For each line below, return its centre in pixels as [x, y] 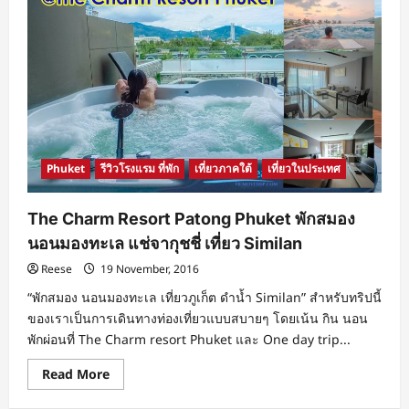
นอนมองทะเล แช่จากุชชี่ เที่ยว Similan [165, 244]
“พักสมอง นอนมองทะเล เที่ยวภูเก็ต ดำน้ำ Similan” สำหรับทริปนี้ [204, 298]
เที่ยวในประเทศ [304, 169]
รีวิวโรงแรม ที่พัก [140, 169]
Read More [76, 374]
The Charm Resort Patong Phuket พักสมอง [191, 219]
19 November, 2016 [148, 269]
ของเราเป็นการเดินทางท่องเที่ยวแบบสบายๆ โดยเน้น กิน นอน [198, 319]
